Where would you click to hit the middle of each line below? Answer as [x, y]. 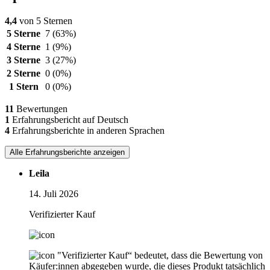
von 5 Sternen [45, 21]
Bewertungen [41, 109]
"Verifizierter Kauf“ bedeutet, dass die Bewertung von [160, 256]
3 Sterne [24, 60]
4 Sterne [24, 47]
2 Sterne [24, 74]
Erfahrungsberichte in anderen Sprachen [87, 131]
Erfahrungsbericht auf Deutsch [69, 120]
